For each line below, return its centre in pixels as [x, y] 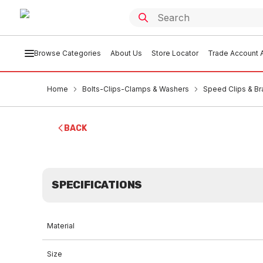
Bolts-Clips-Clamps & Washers [136, 89]
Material [61, 226]
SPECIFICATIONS [97, 185]
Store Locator [175, 53]
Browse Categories [67, 53]
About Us [126, 53]
